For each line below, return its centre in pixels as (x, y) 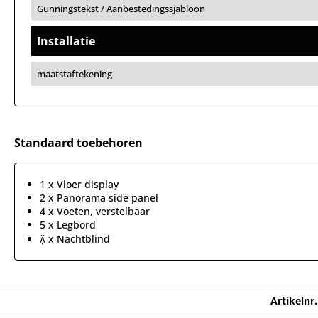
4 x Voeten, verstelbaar (95, 211)
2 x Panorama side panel (99, 198)
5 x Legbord (68, 225)
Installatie (66, 41)
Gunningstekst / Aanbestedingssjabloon (121, 9)
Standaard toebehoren (78, 143)
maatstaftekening (75, 74)
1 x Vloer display (79, 184)
